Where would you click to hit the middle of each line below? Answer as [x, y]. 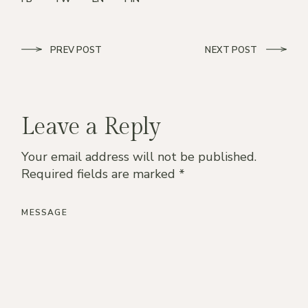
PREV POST [76, 50]
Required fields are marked [100, 174]
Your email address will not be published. [139, 156]
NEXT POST [231, 50]
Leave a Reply [91, 127]
